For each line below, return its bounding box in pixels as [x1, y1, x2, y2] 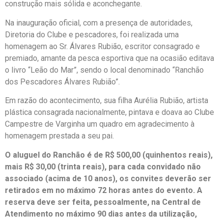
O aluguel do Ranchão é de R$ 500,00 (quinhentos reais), [5, 150, 213, 160]
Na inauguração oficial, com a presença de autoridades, [5, 18, 192, 27]
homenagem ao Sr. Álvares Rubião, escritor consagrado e [5, 41, 200, 51]
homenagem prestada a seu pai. [5, 131, 114, 141]
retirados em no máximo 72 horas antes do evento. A [5, 185, 202, 195]
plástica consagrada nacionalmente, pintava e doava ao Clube [5, 108, 214, 117]
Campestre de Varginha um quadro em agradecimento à [5, 119, 194, 129]
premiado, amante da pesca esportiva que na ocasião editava [5, 53, 214, 63]
